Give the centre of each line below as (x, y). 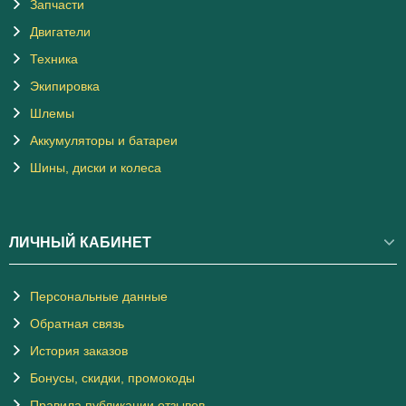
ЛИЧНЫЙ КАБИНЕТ (80, 243)
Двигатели (60, 32)
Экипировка (65, 87)
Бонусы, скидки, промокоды (112, 378)
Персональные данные (99, 297)
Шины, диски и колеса (96, 168)
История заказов (79, 351)
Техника (54, 59)
